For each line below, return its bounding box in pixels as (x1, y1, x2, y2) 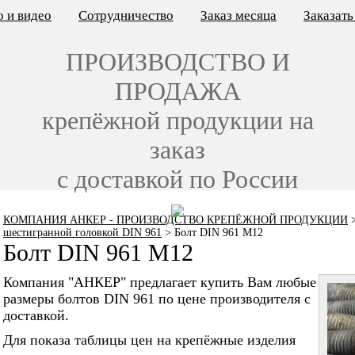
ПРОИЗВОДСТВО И (65, 48, 290, 76)
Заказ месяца (200, 8, 277, 23)
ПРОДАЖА (114, 77, 241, 105)
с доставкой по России (57, 165, 298, 193)
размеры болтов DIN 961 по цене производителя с (3, 291, 311, 307)
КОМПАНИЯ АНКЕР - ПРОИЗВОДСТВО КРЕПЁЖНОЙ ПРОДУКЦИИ (3, 214, 348, 226)
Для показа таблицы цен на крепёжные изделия (3, 332, 296, 348)
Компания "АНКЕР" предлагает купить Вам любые (3, 274, 316, 290)
